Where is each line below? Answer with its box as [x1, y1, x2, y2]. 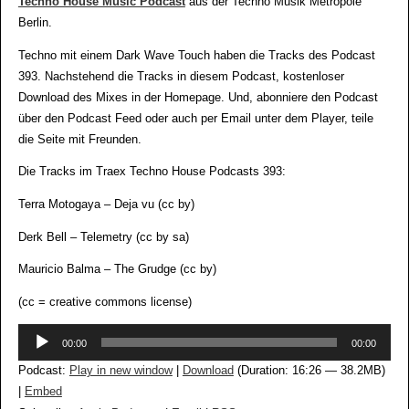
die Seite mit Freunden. [17, 132, 142, 146]
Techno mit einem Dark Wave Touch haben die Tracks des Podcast [17, 48, 375, 62]
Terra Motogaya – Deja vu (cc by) [17, 198, 194, 212]
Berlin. [17, 16, 52, 30]
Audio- [16, 327, 51, 341]
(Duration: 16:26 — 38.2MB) [233, 364, 385, 378]
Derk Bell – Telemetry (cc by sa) [17, 230, 189, 244]
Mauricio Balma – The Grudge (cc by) [17, 263, 216, 277]
